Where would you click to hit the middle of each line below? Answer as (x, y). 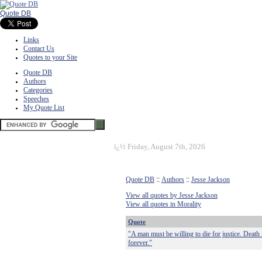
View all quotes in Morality (163, 204)
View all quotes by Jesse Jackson (172, 195)
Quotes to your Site (50, 57)
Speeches (36, 99)
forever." (140, 243)
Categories (38, 90)
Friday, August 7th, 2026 (166, 146)
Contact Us (39, 49)
